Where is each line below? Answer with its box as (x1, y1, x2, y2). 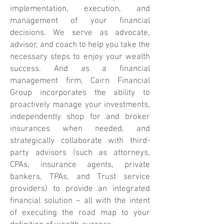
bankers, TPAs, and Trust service (10, 172, 150, 182)
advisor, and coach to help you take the (10, 40, 150, 50)
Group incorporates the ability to (10, 88, 150, 98)
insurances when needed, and (10, 124, 150, 134)
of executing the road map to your (10, 208, 150, 218)
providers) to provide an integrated (10, 184, 150, 194)
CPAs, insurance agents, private (10, 160, 150, 170)
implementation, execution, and (10, 4, 150, 14)
